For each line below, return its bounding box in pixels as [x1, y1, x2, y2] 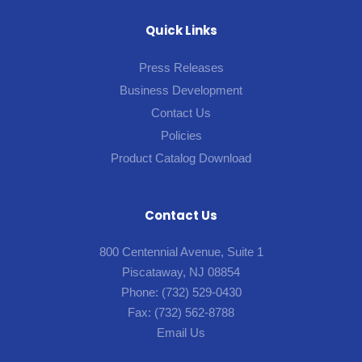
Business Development [120, 83, 242, 97]
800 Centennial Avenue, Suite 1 [99, 245, 263, 259]
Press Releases [138, 61, 224, 74]
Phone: [120, 285, 162, 299]
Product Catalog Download [111, 151, 251, 165]
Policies [160, 128, 202, 142]
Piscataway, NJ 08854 [122, 265, 240, 279]
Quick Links [145, 22, 217, 39]
